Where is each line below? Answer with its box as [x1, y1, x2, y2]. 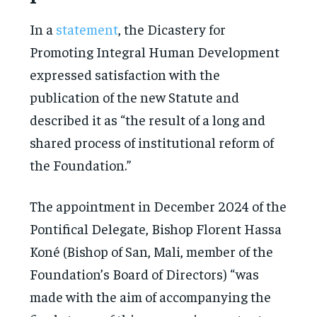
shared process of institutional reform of [30, 132, 275, 151]
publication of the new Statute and [30, 87, 240, 105]
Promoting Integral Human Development [30, 42, 280, 60]
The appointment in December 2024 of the [30, 196, 287, 214]
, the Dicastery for [118, 19, 226, 38]
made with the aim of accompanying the [30, 287, 272, 305]
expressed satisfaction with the [30, 64, 221, 83]
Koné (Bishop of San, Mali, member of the [30, 241, 274, 260]
